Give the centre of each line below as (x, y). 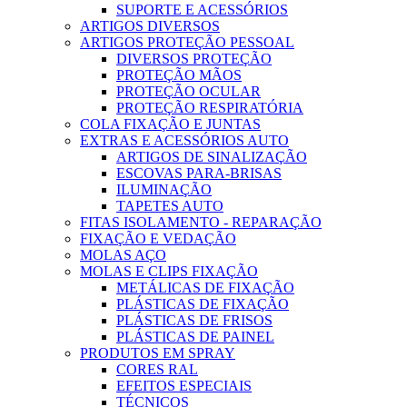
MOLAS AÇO (123, 255)
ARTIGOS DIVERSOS (150, 26)
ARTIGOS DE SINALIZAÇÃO (212, 157)
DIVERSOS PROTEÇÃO (194, 59)
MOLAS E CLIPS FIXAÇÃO (169, 272)
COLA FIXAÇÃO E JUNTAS (170, 124)
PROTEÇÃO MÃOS (179, 75)
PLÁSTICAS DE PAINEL (195, 337)
